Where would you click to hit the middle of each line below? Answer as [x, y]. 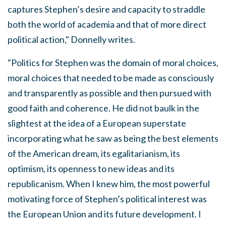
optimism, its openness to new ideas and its [91, 168]
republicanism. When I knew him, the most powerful [109, 184]
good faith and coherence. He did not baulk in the [103, 108]
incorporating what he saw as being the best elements [113, 138]
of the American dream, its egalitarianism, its [94, 153]
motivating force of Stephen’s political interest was [107, 199]
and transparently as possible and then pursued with [109, 93]
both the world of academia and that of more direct [107, 24]
